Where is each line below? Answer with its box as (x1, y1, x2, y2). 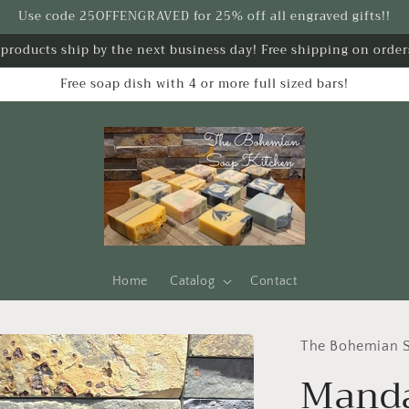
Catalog (170, 273, 215, 288)
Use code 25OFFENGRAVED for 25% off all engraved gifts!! (18, 5, 391, 26)
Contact (250, 273, 298, 288)
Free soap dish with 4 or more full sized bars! (60, 73, 349, 94)
